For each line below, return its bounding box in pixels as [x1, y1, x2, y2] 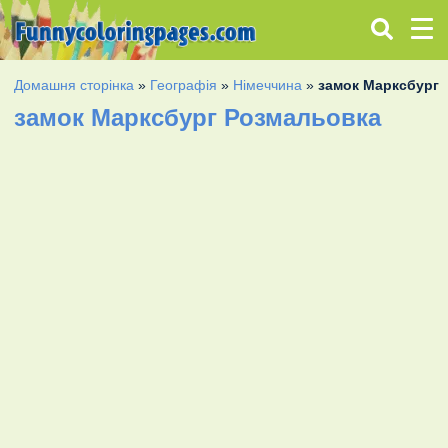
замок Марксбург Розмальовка [14, 103, 382, 131]
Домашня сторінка [14, 76, 135, 93]
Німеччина [233, 76, 303, 93]
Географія [150, 76, 218, 93]
